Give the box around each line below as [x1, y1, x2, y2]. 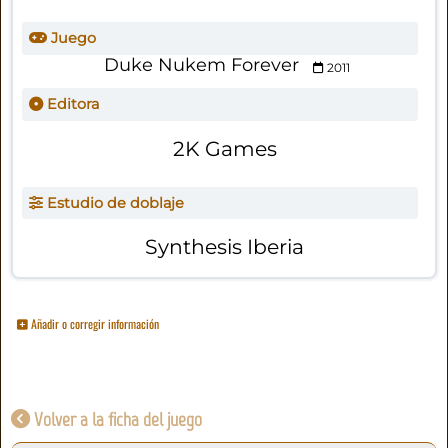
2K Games [172, 135, 277, 161]
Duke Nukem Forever [103, 54, 299, 77]
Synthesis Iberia [145, 234, 305, 260]
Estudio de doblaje [42, 194, 184, 213]
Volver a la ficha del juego [30, 407, 203, 431]
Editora [42, 95, 99, 114]
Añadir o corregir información [28, 314, 160, 332]
